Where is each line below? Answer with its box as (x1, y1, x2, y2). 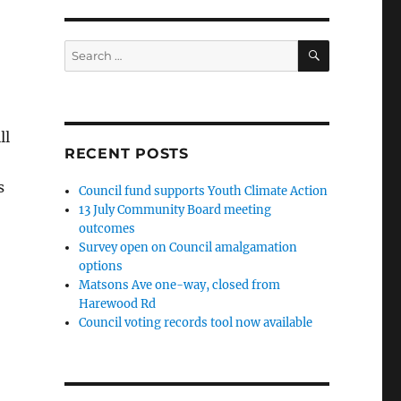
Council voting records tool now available (79, 315, 313, 331)
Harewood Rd (79, 296, 157, 312)
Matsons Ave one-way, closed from (79, 277, 281, 294)
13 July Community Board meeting (79, 202, 272, 218)
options (79, 259, 124, 275)
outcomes (79, 221, 136, 237)
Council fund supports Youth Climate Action (79, 183, 328, 200)
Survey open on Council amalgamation (79, 240, 298, 256)
